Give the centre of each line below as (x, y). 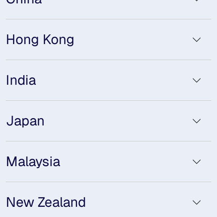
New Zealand (46, 202)
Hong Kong (40, 39)
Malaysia (33, 161)
